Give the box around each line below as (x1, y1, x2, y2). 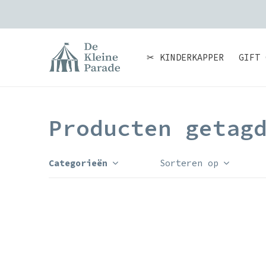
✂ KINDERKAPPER (147, 52, 224, 63)
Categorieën (49, 157, 107, 169)
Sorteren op (160, 157, 218, 169)
